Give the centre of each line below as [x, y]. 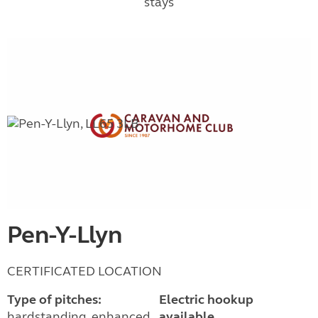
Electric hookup [206, 299]
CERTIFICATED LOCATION [84, 271]
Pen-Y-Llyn [65, 235]
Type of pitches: [54, 299]
